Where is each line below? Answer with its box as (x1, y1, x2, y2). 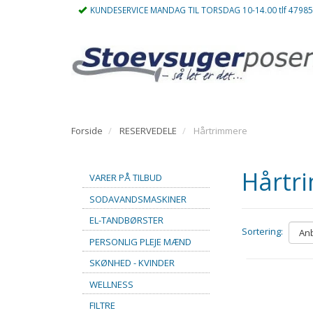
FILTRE (89, 298, 115, 312)
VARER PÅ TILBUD (89, 170, 162, 184)
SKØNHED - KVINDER (89, 256, 175, 269)
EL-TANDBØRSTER (89, 213, 163, 226)
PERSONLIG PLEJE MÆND (89, 235, 191, 248)
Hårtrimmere (194, 124, 247, 137)
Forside (71, 124, 103, 137)
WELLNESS (89, 277, 133, 291)
